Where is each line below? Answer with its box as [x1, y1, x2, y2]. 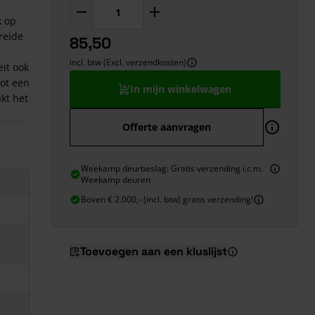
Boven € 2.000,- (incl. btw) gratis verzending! [81, 193, 253, 205]
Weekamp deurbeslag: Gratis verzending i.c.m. [81, 162, 263, 174]
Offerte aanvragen [122, 120, 211, 134]
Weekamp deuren [81, 174, 150, 186]
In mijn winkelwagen [130, 82, 231, 96]
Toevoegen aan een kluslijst [80, 244, 227, 259]
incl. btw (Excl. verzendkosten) [70, 56, 186, 68]
